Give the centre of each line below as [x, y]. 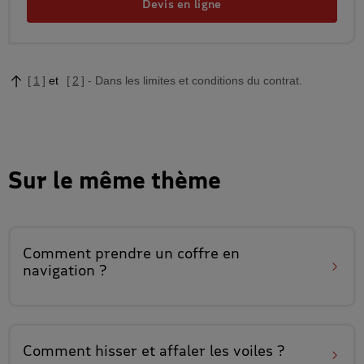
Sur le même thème [115, 180]
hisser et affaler [150, 350]
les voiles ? [245, 350]
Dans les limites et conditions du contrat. [199, 80]
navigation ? [65, 269]
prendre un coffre [157, 252]
